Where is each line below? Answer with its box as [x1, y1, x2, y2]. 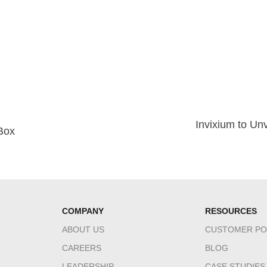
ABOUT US [62, 225, 104, 235]
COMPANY [62, 206, 104, 216]
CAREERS [62, 243, 101, 253]
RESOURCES [205, 206, 257, 216]
